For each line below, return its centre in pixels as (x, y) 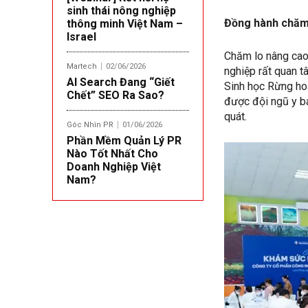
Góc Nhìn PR (90, 124)
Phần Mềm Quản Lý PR (124, 140)
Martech (82, 66)
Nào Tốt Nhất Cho (112, 153)
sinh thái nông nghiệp (121, 10)
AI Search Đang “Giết (121, 82)
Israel (81, 36)
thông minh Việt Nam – (125, 23)
